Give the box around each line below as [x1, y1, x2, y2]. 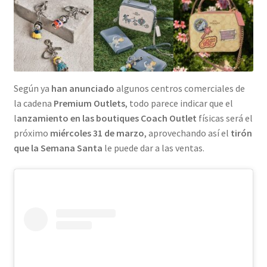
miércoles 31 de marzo [49, 127, 144, 139]
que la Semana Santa [13, 142, 103, 154]
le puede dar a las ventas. [102, 142, 204, 154]
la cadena [13, 97, 54, 110]
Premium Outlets [53, 97, 125, 110]
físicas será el [196, 112, 253, 125]
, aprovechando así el [144, 127, 231, 139]
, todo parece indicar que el [125, 97, 233, 110]
